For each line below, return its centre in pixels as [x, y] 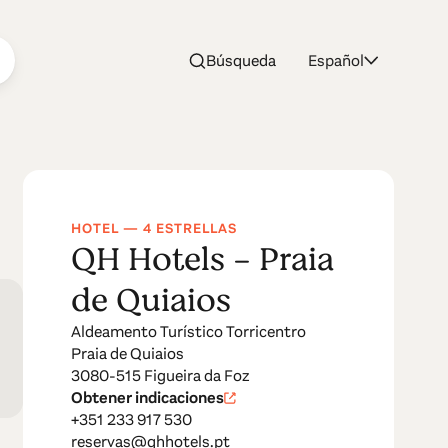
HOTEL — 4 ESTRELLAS [154, 228]
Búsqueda [241, 60]
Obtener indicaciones [148, 397]
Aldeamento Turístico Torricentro [189, 331]
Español [336, 60]
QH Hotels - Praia [203, 259]
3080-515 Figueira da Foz [161, 375]
